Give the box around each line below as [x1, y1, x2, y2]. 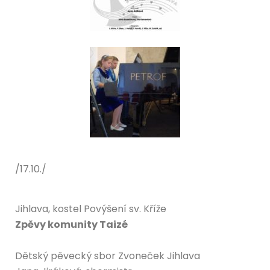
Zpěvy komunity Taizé [15, 217, 128, 231]
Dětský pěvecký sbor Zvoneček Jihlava [15, 248, 200, 263]
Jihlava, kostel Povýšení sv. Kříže [15, 201, 166, 216]
